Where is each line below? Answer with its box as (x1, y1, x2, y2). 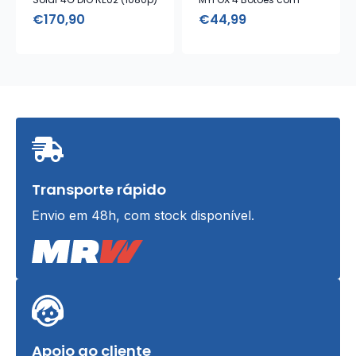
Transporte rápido (32, 179, 166, 199)
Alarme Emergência (199, 3, 295, 17)
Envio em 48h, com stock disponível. (32, 207, 254, 223)
